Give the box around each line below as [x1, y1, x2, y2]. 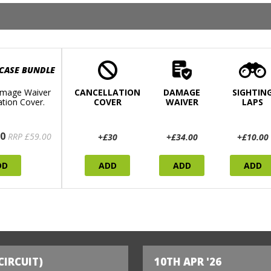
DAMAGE [163, 87, 201, 99]
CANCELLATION [74, 87, 140, 99]
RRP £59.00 [8, 131, 51, 143]
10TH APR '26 [154, 255, 222, 269]
